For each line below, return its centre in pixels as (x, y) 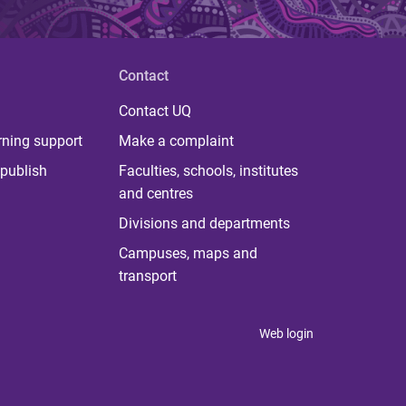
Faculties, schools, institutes (208, 171)
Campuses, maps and (188, 253)
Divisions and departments (204, 223)
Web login (286, 333)
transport (147, 276)
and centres (155, 193)
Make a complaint (176, 141)
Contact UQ (155, 111)
